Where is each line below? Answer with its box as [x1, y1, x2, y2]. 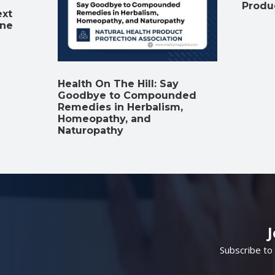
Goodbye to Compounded [57, 89, 196, 101]
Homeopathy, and [57, 112, 151, 125]
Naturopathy [57, 124, 123, 136]
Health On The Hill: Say [57, 77, 179, 90]
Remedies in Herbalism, [57, 101, 183, 113]
